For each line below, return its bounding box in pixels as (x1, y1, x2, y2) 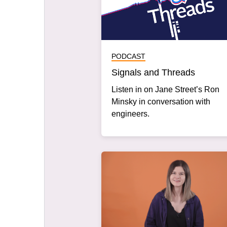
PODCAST (111, 52, 145, 60)
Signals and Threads (111, 67, 195, 78)
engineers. (111, 109, 149, 118)
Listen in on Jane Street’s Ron (111, 85, 219, 94)
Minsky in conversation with (111, 97, 210, 106)
